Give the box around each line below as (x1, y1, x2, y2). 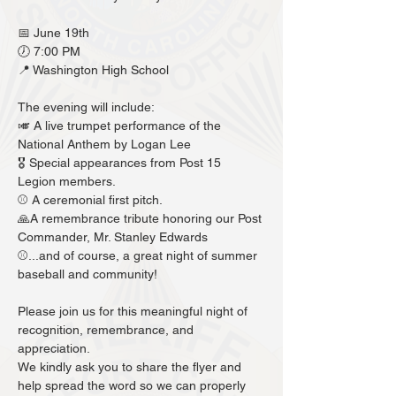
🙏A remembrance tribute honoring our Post (18, 211, 265, 226)
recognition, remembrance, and (18, 323, 197, 338)
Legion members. (18, 174, 118, 189)
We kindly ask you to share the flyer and (18, 360, 245, 375)
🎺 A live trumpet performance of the (18, 118, 225, 133)
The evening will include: (18, 100, 155, 115)
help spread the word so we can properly (18, 378, 249, 393)
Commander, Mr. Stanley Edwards (18, 230, 208, 245)
